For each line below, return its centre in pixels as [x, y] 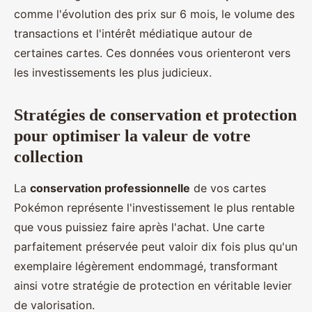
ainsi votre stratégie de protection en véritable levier [153, 285]
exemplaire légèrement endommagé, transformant [146, 266]
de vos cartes [228, 188]
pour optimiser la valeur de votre [132, 135]
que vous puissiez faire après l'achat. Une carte [139, 227]
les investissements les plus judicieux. [113, 72]
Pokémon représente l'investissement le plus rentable [154, 207]
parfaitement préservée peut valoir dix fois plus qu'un [156, 246]
